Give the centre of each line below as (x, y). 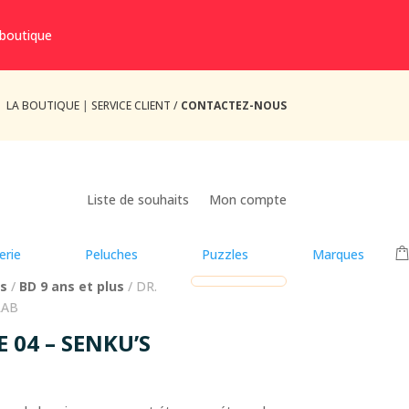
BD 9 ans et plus (72, 287)
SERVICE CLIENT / (136, 105)
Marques (338, 255)
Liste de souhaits (137, 200)
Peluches (111, 255)
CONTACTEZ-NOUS (233, 105)
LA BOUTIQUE (42, 105)
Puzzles (225, 255)
